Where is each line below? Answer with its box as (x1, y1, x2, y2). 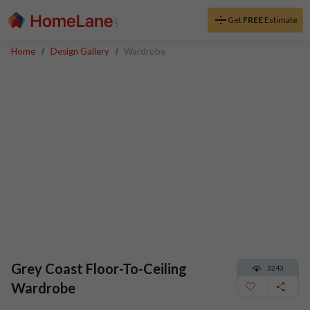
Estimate (262, 15, 298, 25)
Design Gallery (50, 45, 109, 57)
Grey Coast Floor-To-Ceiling (11, 260, 187, 277)
